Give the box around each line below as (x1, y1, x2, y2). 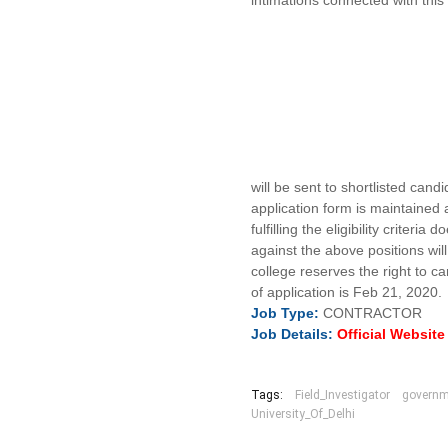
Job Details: (251, 326, 334, 342)
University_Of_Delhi (251, 407, 356, 421)
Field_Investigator (295, 388, 391, 402)
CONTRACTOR (323, 305, 423, 321)
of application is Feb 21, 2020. (251, 284, 443, 300)
